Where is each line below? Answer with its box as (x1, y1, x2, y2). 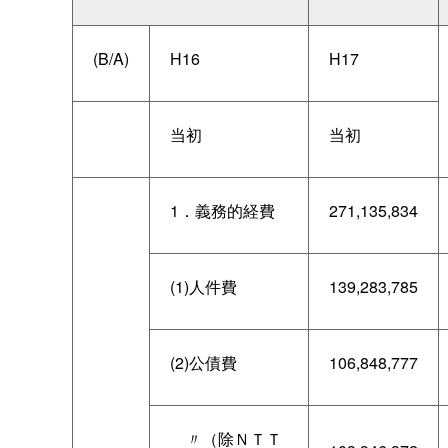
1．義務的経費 (170, 198, 275, 222)
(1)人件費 (170, 274, 237, 298)
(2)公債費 (170, 350, 237, 374)
